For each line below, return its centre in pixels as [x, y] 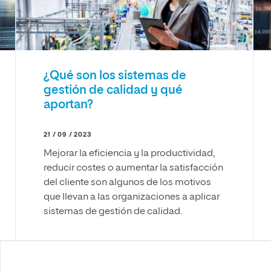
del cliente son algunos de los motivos [128, 182]
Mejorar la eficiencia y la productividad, [129, 153]
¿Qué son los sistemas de [115, 75]
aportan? [69, 104]
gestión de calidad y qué [113, 90]
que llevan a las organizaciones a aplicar [132, 197]
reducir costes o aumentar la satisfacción [134, 168]
